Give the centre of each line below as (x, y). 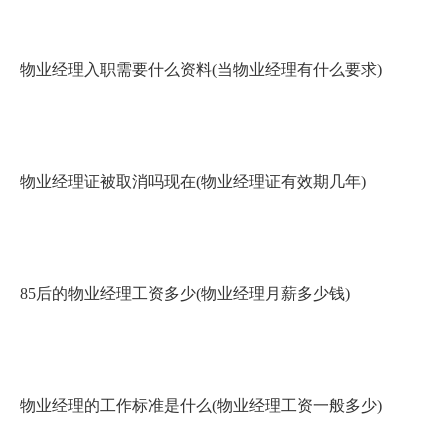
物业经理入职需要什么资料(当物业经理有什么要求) (201, 69)
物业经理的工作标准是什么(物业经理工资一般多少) (201, 405)
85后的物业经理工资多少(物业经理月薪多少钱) (185, 293)
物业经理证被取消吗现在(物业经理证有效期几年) (193, 181)
